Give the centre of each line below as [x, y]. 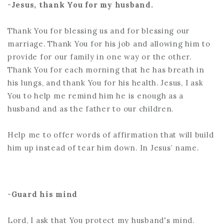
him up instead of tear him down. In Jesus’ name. [103, 148]
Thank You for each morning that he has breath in [106, 69]
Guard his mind [44, 194]
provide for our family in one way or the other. [99, 56]
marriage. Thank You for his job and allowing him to [109, 43]
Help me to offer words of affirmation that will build [111, 135]
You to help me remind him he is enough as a [95, 95]
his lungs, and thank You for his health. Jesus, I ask [105, 82]
